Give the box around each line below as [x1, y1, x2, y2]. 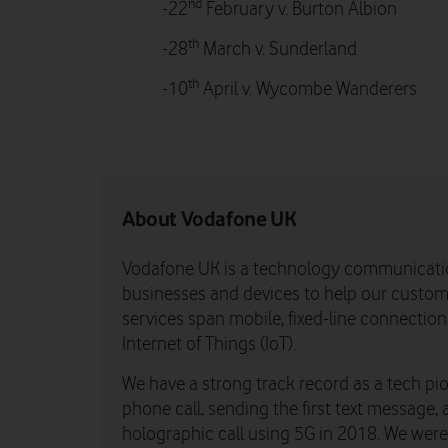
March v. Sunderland [199, 39, 357, 61]
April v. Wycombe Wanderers [199, 79, 417, 101]
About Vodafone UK [122, 206, 297, 232]
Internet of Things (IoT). [122, 334, 296, 356]
